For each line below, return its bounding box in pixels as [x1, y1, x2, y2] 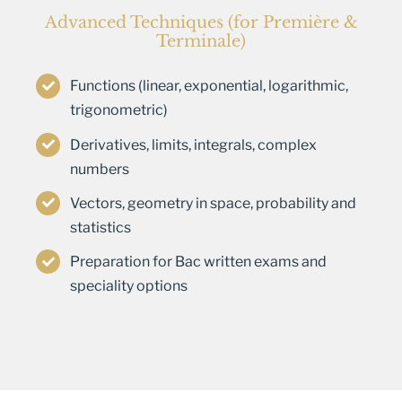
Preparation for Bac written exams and [70, 253, 328, 271]
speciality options [70, 277, 188, 295]
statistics [70, 218, 132, 236]
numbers [70, 160, 130, 178]
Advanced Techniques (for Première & [44, 13, 358, 33]
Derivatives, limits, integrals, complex [70, 135, 318, 153]
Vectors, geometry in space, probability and [70, 194, 357, 212]
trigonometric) [70, 101, 169, 119]
